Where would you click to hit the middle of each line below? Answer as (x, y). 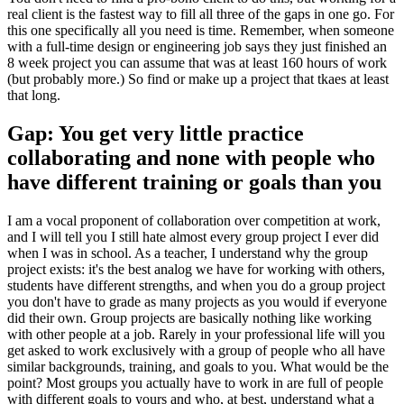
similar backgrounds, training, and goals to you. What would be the (198, 366)
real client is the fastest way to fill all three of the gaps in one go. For (201, 14)
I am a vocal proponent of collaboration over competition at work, (194, 220)
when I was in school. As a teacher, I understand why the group (188, 252)
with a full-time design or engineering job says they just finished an (197, 46)
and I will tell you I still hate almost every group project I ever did (193, 236)
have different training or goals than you (194, 182)
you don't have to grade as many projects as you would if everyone (197, 301)
